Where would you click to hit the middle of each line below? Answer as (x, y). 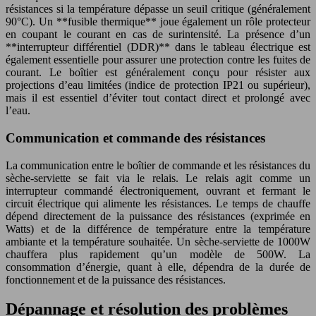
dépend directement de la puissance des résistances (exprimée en (158, 216)
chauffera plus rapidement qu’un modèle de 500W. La (158, 254)
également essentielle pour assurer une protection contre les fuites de (158, 60)
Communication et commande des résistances (135, 138)
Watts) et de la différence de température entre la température (158, 229)
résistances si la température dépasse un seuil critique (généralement (158, 9)
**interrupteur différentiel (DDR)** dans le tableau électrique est (158, 47)
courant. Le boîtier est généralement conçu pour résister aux (158, 73)
